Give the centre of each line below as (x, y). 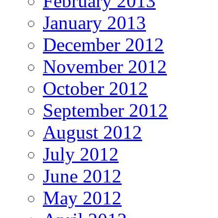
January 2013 (94, 23)
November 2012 (105, 67)
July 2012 (81, 154)
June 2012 (82, 176)
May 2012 (82, 198)
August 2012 (92, 132)
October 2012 (95, 89)
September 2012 (105, 110)
